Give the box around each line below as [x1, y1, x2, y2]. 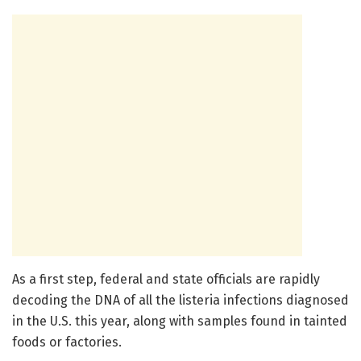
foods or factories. [12, 334, 122, 350]
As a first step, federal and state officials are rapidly [12, 271, 320, 287]
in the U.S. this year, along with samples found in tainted [12, 313, 347, 329]
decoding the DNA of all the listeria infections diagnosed [12, 292, 349, 308]
